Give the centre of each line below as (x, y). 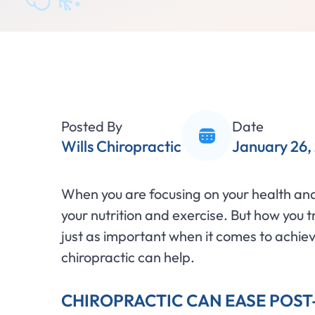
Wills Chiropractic (121, 146)
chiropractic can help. (128, 257)
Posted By (92, 126)
